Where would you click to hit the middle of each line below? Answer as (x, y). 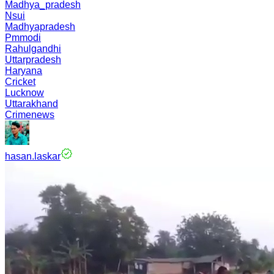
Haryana (24, 71)
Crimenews (30, 115)
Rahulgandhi (33, 49)
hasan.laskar (33, 156)
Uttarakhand (31, 104)
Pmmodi (23, 38)
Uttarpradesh (33, 60)
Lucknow (24, 93)
